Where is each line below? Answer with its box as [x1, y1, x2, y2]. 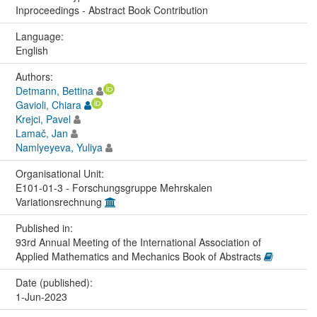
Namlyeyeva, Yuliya [15, 139, 103, 154]
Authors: [15, 69, 56, 83]
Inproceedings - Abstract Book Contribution [15, 2, 208, 17]
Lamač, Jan [15, 125, 68, 140]
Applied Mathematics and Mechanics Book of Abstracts [15, 248, 264, 263]
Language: [15, 28, 67, 43]
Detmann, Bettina [15, 83, 93, 98]
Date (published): [15, 275, 96, 289]
